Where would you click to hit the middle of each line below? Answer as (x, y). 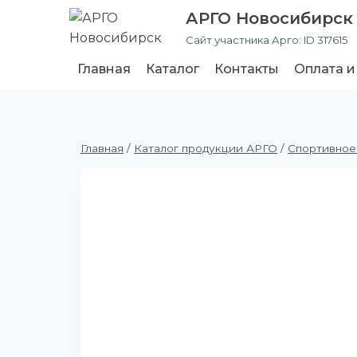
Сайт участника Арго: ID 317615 (267, 39)
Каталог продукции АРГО (206, 148)
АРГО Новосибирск (269, 19)
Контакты (246, 69)
